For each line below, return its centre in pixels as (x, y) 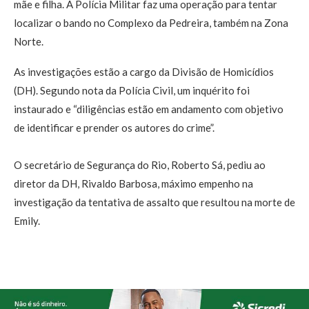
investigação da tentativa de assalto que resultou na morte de (154, 202)
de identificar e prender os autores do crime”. (114, 128)
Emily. (27, 221)
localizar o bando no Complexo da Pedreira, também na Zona (151, 23)
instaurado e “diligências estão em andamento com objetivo (149, 109)
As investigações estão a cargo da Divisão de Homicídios (144, 72)
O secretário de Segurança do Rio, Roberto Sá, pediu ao (140, 165)
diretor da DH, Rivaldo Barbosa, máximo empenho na (133, 184)
